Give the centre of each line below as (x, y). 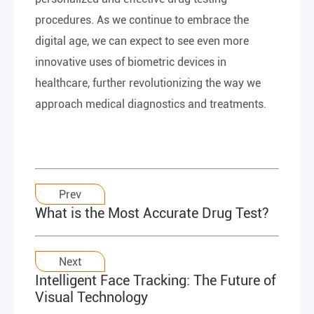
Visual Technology (91, 297)
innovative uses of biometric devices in (131, 62)
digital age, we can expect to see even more (142, 41)
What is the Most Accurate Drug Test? (152, 213)
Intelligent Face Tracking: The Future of (156, 280)
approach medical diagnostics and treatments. (151, 104)
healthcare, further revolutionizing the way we (148, 83)
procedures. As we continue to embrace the (142, 20)
